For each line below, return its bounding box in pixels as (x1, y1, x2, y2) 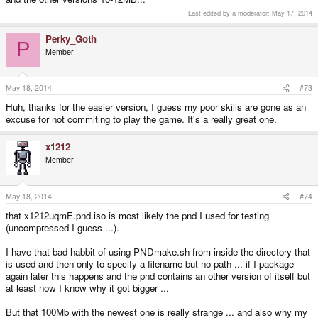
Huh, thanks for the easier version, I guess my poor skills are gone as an (6, 100, 306, 114)
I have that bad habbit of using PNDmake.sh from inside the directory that (6, 244, 310, 258)
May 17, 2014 (272, 7, 312, 18)
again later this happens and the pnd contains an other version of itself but (6, 268, 310, 283)
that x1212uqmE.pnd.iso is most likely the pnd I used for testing (6, 208, 269, 222)
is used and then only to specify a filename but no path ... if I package (6, 256, 294, 270)
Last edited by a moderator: (188, 7, 272, 18)
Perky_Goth (45, 31, 97, 45)
